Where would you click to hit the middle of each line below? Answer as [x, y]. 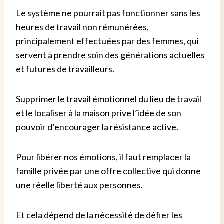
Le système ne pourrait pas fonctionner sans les [108, 13]
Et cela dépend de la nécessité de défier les [99, 215]
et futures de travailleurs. [65, 69]
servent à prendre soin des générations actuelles [110, 55]
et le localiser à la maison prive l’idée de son [99, 113]
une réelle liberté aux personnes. [79, 185]
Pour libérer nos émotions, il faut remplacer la [103, 157]
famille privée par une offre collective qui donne [108, 171]
